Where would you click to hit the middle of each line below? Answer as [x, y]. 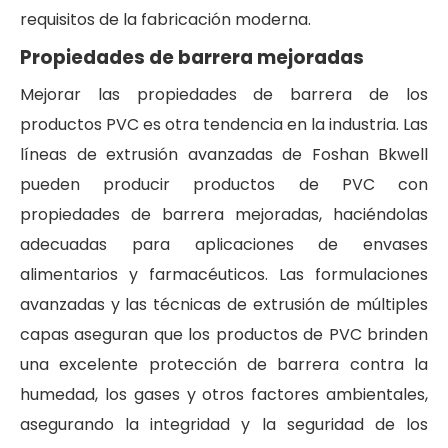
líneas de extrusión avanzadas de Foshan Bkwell [224, 154]
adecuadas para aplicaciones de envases [224, 244]
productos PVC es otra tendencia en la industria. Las [224, 124]
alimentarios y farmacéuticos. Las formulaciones [224, 274]
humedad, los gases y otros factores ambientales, [224, 394]
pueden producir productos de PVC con [224, 184]
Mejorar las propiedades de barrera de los [224, 94]
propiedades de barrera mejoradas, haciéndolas [224, 214]
